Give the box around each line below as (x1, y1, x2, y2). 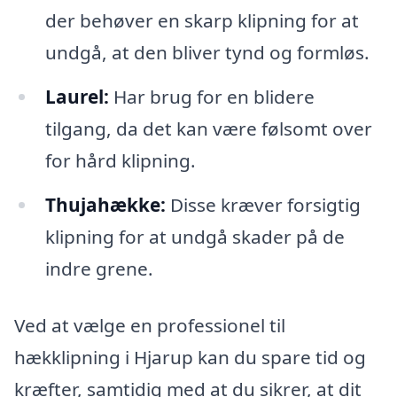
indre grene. (44, 256, 153, 282)
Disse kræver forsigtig (165, 192, 361, 218)
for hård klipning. (44, 148, 196, 174)
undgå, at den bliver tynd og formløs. (44, 40, 370, 66)
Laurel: (44, 84, 109, 110)
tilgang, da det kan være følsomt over (44, 116, 372, 142)
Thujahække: (44, 192, 166, 218)
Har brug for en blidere (108, 84, 315, 110)
